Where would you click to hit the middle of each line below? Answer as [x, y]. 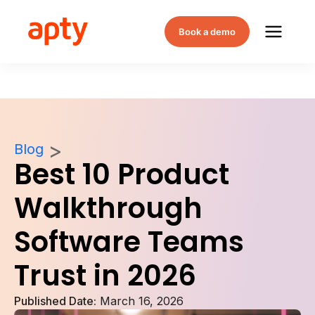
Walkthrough [108, 208]
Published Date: [55, 301]
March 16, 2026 [140, 301]
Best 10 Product [122, 174]
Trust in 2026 [105, 276]
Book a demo [207, 32]
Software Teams [129, 242]
